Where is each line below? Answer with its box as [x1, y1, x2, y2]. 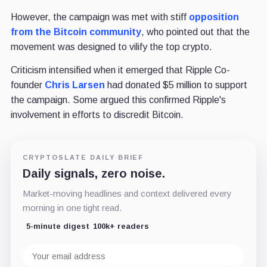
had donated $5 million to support [104, 80, 247, 91]
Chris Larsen [44, 80, 105, 91]
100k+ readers [92, 222, 149, 231]
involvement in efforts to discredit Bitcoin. [10, 110, 184, 120]
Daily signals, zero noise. [22, 167, 165, 181]
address [22, 253, 57, 264]
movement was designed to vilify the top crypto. [10, 42, 212, 52]
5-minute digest [26, 222, 89, 231]
